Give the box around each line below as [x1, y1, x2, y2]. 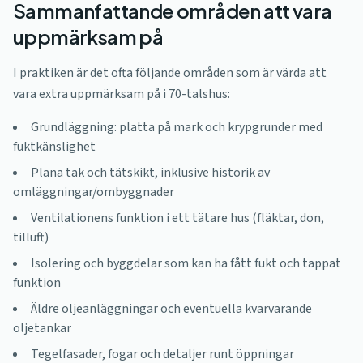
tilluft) [13, 228, 49, 246]
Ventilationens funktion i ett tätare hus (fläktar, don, [31, 209, 324, 227]
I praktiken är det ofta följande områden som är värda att [13, 64, 327, 82]
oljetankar [13, 319, 71, 337]
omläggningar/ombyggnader [13, 183, 174, 201]
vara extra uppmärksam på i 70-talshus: [13, 85, 230, 103]
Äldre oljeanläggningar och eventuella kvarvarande [31, 300, 312, 318]
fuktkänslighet [13, 138, 96, 156]
